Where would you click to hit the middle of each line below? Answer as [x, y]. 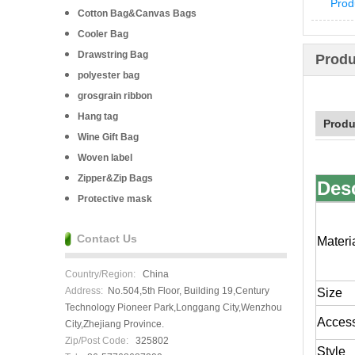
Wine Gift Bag [108, 137]
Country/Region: [100, 274]
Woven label [105, 158]
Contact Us [107, 239]
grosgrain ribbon [115, 96]
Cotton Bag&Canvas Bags [137, 13]
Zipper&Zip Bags [115, 178]
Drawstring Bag [113, 55]
